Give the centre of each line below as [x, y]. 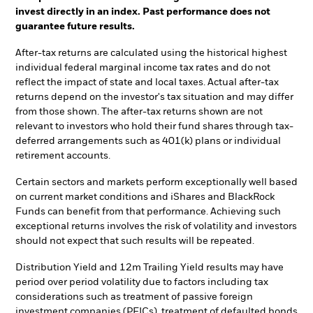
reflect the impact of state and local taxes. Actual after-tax [147, 83]
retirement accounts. [63, 156]
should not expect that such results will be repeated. [135, 241]
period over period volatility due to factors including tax [142, 282]
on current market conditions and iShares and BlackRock [145, 197]
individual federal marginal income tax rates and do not [143, 68]
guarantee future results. [75, 27]
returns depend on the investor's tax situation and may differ [154, 97]
